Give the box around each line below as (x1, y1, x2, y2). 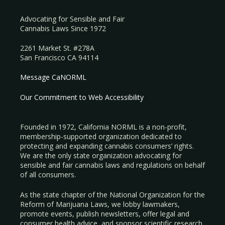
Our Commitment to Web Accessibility (20, 92, 144, 102)
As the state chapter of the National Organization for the (20, 190, 205, 200)
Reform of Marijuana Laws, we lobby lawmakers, (20, 199, 180, 209)
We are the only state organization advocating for (20, 151, 182, 161)
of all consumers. (20, 170, 76, 180)
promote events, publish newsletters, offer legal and (20, 209, 189, 219)
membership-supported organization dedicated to (20, 132, 182, 142)
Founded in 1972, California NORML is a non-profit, (20, 122, 187, 132)
